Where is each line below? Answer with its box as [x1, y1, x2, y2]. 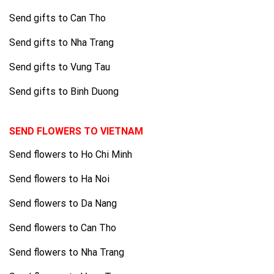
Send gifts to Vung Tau [9, 61, 110, 73]
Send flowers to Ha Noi [9, 172, 109, 185]
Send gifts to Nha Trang [9, 36, 114, 48]
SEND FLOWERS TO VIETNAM [9, 125, 143, 138]
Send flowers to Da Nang [9, 197, 117, 209]
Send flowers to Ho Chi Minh [9, 148, 132, 160]
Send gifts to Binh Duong [9, 85, 119, 97]
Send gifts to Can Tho [9, 12, 106, 24]
